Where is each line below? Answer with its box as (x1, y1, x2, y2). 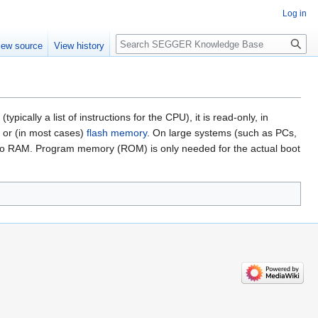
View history (54, 40, 105, 52)
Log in (283, 9, 307, 18)
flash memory (87, 127, 147, 139)
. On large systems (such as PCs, (147, 127, 297, 139)
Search (115, 33, 163, 50)
